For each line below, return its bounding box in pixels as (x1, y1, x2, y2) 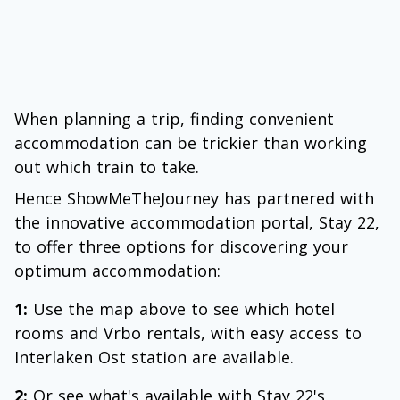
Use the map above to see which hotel (28, 298, 335, 320)
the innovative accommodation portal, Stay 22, (14, 212, 379, 233)
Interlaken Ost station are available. (14, 346, 294, 368)
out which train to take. (14, 156, 199, 178)
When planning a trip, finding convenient (14, 108, 334, 129)
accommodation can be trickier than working (14, 132, 367, 154)
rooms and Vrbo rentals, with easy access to (14, 322, 362, 344)
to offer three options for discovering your (14, 236, 348, 257)
